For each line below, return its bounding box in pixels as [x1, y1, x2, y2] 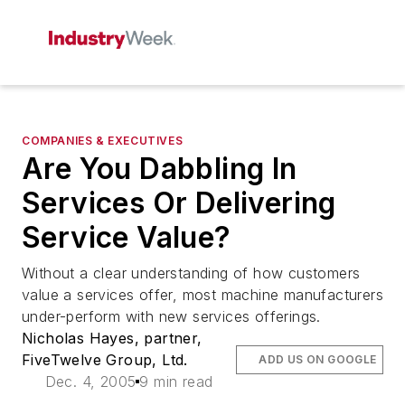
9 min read [139, 372, 213, 391]
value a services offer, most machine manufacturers [22, 286, 383, 304]
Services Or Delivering [22, 185, 336, 221]
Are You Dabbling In [22, 151, 297, 186]
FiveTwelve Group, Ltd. [22, 351, 188, 369]
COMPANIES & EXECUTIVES [22, 134, 184, 147]
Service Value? [22, 220, 231, 255]
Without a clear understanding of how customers [22, 264, 361, 282]
